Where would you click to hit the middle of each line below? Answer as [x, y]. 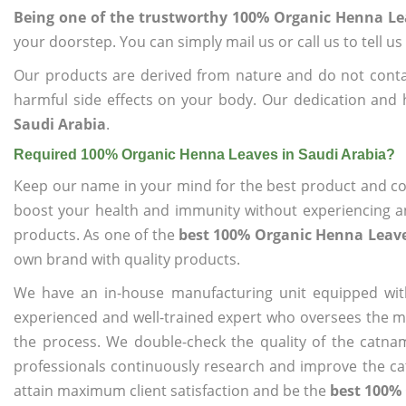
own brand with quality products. [127, 259]
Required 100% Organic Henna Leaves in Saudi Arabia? [204, 155]
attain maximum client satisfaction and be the [172, 391]
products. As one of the [97, 235]
